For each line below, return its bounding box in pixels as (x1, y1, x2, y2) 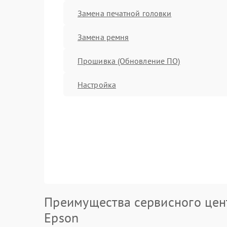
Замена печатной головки (78, 8, 172, 18)
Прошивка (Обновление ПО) (78, 55, 180, 66)
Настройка (78, 79, 116, 90)
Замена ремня (78, 31, 129, 42)
